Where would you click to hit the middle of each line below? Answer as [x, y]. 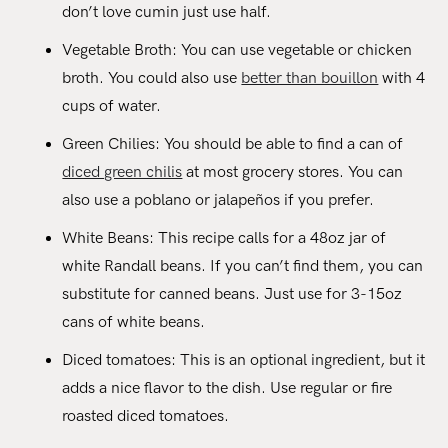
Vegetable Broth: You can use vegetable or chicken [237, 50]
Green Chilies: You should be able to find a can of [233, 144]
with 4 [402, 78]
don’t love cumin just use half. [167, 12]
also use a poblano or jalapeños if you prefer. [218, 200]
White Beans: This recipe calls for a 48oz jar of [224, 238]
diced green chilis [122, 172]
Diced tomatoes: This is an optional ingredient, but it [244, 360]
